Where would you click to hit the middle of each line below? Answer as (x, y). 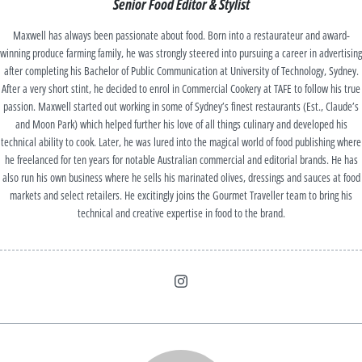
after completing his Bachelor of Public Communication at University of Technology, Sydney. (181, 70)
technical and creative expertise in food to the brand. (181, 213)
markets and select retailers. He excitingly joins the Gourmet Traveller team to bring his (181, 195)
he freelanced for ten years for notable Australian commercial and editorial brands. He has (181, 159)
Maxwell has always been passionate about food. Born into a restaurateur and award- (181, 35)
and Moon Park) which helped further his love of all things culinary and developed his (181, 124)
